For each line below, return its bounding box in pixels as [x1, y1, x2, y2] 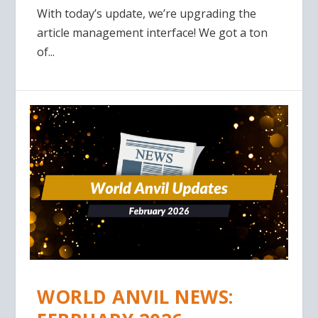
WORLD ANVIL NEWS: [37, 283, 234, 309]
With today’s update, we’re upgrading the [37, 6, 257, 22]
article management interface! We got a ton [37, 25, 268, 41]
